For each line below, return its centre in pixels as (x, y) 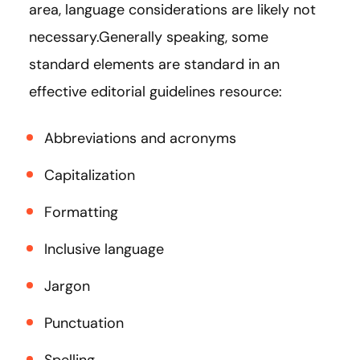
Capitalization (90, 176)
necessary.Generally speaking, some (149, 37)
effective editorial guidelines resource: (155, 92)
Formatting (81, 213)
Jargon (67, 286)
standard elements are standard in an (154, 65)
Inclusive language (104, 250)
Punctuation (84, 323)
